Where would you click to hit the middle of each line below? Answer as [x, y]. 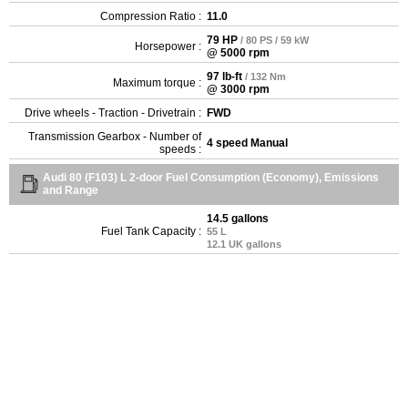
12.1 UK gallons [244, 244]
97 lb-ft [224, 76]
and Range [71, 190]
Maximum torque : [157, 82]
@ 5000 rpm [238, 52]
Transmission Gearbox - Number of [115, 136]
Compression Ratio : [151, 16]
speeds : [180, 149]
